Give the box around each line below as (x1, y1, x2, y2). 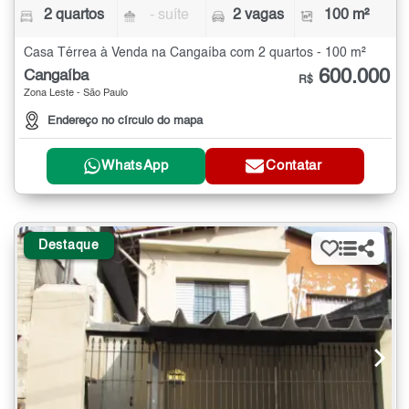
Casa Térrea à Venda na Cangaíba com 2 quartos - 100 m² (24, 47, 366, 60)
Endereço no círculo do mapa (47, 114, 203, 127)
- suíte (150, 8, 190, 24)
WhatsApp (101, 159, 169, 173)
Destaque (38, 238, 100, 252)
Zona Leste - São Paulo (24, 89, 128, 100)
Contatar (266, 159, 322, 173)
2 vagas (232, 8, 284, 24)
